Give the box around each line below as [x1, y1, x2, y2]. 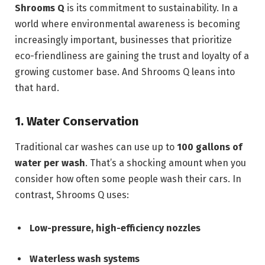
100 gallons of [177, 141, 242, 153]
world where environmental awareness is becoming [15, 18, 240, 30]
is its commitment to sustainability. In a [64, 2, 238, 14]
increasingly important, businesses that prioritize [15, 34, 232, 46]
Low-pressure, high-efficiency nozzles [30, 222, 201, 234]
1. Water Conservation [15, 114, 139, 128]
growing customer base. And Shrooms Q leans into [15, 66, 235, 77]
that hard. [15, 82, 59, 93]
